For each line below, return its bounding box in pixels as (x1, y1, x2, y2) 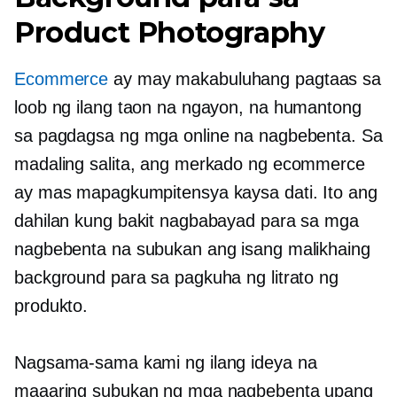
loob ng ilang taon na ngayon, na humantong (14, 97, 362, 117)
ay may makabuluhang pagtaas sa (108, 69, 382, 89)
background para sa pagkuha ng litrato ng (14, 268, 339, 287)
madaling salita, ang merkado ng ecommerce (14, 154, 365, 174)
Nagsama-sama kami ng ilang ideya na (14, 353, 317, 372)
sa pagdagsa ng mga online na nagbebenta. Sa (14, 126, 383, 145)
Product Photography (14, 15, 325, 50)
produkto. (14, 296, 89, 315)
